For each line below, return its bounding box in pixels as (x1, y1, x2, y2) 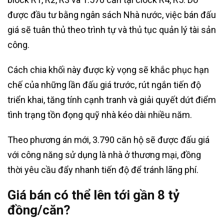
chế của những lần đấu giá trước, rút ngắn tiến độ (7, 79, 201, 90)
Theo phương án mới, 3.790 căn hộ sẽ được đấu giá (7, 134, 209, 145)
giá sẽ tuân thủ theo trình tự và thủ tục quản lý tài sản (7, 24, 216, 35)
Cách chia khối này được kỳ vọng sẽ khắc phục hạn (7, 64, 209, 75)
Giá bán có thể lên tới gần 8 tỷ (7, 187, 179, 202)
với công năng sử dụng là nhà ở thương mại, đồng (7, 149, 201, 160)
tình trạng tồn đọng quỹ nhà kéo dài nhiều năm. (7, 109, 192, 120)
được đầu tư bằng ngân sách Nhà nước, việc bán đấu (7, 9, 216, 20)
